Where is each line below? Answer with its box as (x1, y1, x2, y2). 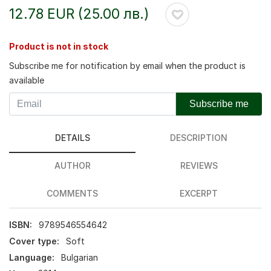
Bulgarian (61, 252, 99, 263)
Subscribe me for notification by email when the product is (9, 60, 246, 71)
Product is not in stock (9, 41, 108, 51)
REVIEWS (180, 160, 218, 171)
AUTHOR (54, 160, 91, 171)
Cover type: (9, 236, 59, 247)
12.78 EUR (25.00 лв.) (9, 5, 149, 22)
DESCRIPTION (170, 132, 227, 143)
